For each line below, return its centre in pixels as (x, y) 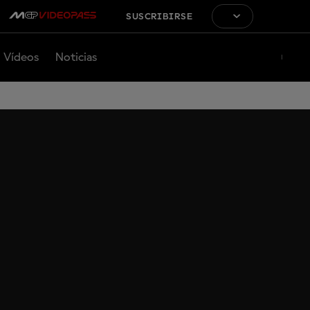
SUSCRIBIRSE (159, 16)
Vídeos (21, 57)
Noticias (76, 57)
